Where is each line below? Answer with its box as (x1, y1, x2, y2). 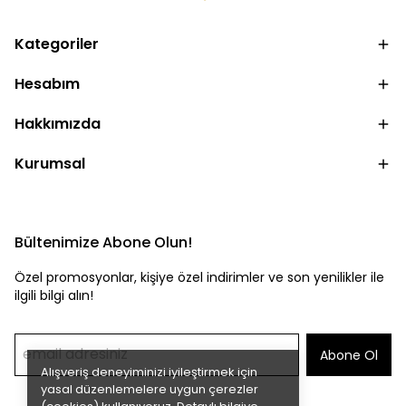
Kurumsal (14, 153, 85, 174)
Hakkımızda (14, 113, 101, 134)
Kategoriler (14, 34, 99, 54)
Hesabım (14, 73, 80, 94)
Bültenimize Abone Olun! (14, 232, 192, 253)
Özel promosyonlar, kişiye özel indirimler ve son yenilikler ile (14, 268, 384, 286)
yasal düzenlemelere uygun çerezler (41, 381, 258, 398)
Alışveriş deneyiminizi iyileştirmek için (41, 363, 257, 381)
